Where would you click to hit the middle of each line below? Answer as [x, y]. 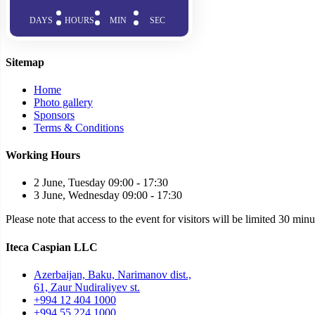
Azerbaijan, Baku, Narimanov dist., [112, 274]
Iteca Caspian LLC [52, 247]
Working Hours [43, 155]
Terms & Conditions [79, 127]
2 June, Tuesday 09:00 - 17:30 [101, 183]
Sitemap [25, 62]
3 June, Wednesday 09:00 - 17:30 [108, 195]
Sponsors [54, 115]
